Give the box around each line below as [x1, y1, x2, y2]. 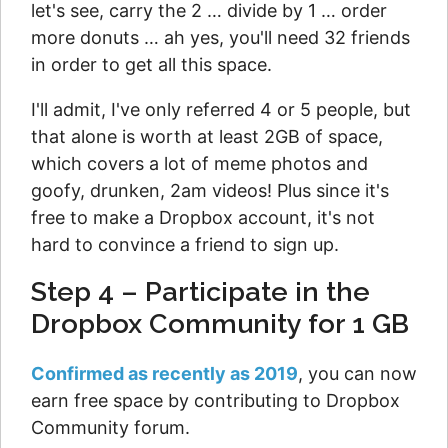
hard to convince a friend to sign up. [31, 234, 339, 255]
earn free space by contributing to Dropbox [31, 390, 400, 411]
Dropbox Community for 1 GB [31, 308, 409, 339]
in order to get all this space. [31, 54, 272, 75]
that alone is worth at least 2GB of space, [31, 126, 383, 147]
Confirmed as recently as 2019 [31, 363, 298, 384]
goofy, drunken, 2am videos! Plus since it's [31, 180, 389, 201]
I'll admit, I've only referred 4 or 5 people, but [31, 99, 411, 120]
